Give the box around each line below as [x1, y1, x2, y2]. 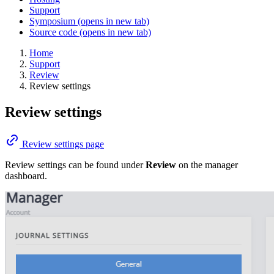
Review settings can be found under [5, 159, 146, 170]
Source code [29, 26, 80, 37]
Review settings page [22, 138, 104, 149]
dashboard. [5, 170, 47, 181]
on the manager [176, 159, 238, 170]
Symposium [29, 15, 78, 26]
